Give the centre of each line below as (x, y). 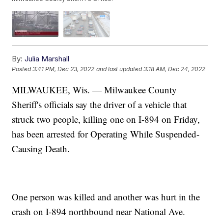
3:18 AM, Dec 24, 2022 (175, 69)
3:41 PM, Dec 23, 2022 (64, 69)
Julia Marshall (47, 58)
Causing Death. (41, 148)
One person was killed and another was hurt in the (106, 196)
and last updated (119, 69)
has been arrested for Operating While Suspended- (106, 134)
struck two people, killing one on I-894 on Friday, (106, 119)
